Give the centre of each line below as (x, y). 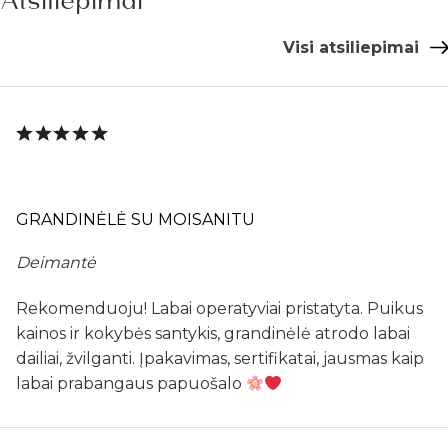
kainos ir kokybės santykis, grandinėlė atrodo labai (213, 334)
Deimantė (56, 263)
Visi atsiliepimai (351, 47)
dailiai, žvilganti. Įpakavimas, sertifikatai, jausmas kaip (220, 359)
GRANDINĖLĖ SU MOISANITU (135, 220)
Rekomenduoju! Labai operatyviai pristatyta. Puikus (219, 309)
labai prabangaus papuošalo (131, 384)
